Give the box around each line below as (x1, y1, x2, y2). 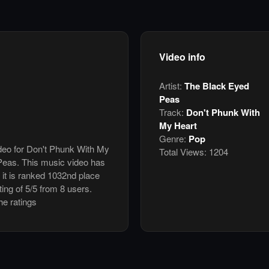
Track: (159, 106, 186, 119)
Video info (159, 50, 205, 64)
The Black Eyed (184, 79, 249, 93)
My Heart (159, 119, 197, 133)
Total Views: (159, 145, 207, 159)
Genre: (159, 132, 189, 145)
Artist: (159, 79, 184, 92)
